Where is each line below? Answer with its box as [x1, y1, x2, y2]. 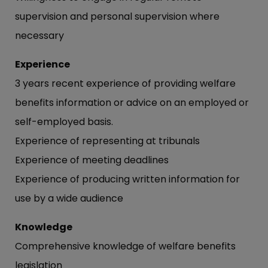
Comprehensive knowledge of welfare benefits [15, 239, 236, 254]
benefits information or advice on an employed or [15, 96, 249, 110]
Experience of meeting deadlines [15, 153, 169, 167]
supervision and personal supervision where [15, 10, 220, 24]
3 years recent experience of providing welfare [15, 77, 236, 91]
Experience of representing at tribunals [15, 134, 200, 148]
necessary [15, 29, 64, 43]
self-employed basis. [15, 115, 113, 129]
